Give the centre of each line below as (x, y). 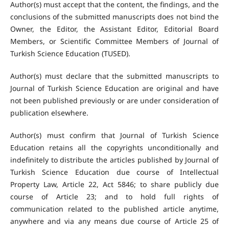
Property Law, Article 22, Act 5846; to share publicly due (114, 185)
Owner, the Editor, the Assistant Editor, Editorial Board (114, 29)
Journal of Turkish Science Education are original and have (114, 88)
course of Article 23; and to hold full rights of (114, 197)
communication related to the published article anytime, (114, 209)
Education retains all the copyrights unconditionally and (114, 148)
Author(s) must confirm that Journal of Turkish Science (114, 135)
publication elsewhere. (49, 113)
